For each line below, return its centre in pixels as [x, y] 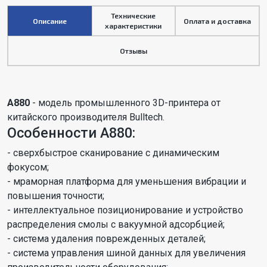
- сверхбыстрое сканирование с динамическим [113, 153]
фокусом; [28, 167]
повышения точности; [56, 196]
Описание [49, 21]
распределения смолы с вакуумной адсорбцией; [116, 225]
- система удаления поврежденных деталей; [106, 239]
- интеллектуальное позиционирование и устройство [125, 210]
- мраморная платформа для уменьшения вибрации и [127, 182]
